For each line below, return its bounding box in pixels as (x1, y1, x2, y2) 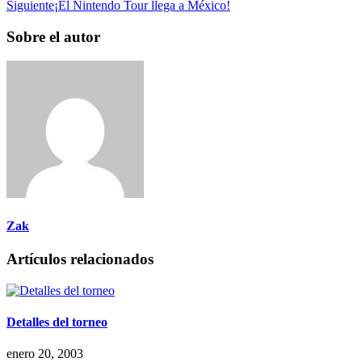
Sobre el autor (6, 27, 100, 45)
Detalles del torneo (6, 314, 107, 329)
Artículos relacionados (6, 250, 154, 267)
